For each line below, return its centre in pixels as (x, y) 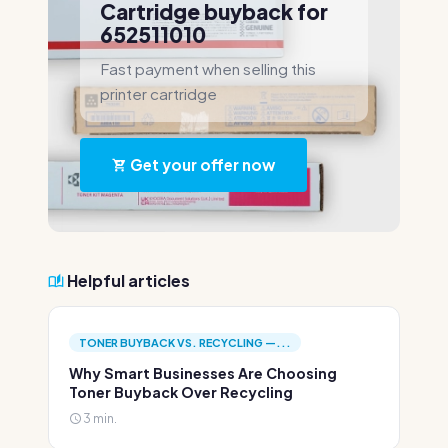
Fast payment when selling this (208, 68)
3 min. (99, 418)
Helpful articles (127, 280)
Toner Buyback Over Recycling (181, 392)
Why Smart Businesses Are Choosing (203, 373)
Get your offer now (201, 164)
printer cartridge (158, 93)
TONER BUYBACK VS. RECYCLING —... (185, 342)
